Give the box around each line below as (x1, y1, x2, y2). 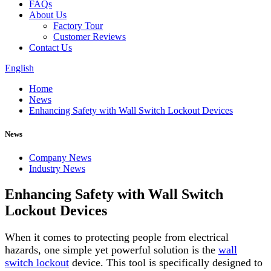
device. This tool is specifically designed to (69, 256, 263, 269)
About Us (29, 10, 67, 20)
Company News (29, 152, 91, 163)
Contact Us (29, 42, 72, 53)
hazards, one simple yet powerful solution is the (5, 244, 218, 256)
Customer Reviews (53, 31, 126, 42)
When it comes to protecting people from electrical (5, 231, 229, 244)
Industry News (29, 163, 85, 174)
